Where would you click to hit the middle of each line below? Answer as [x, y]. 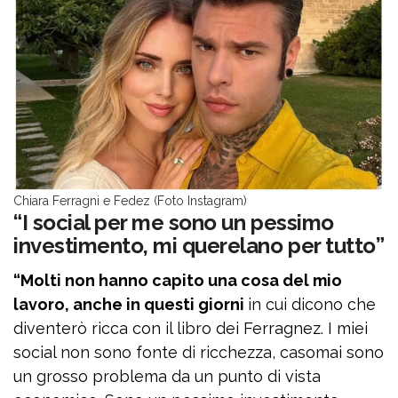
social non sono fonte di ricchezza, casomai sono [199, 352]
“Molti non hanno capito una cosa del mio [178, 280]
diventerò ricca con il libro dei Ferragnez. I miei [191, 328]
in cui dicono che [312, 304]
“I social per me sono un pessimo [174, 223]
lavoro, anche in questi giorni [131, 304]
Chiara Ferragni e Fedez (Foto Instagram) [130, 201]
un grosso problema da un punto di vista [167, 376]
